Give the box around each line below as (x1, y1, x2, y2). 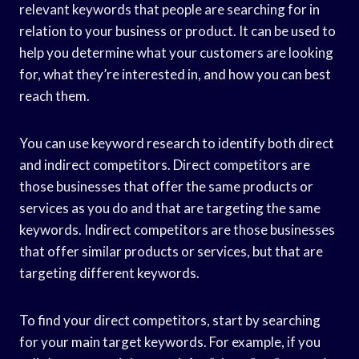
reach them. (19, 87, 90, 104)
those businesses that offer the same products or (19, 177, 313, 195)
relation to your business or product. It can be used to (19, 22, 336, 39)
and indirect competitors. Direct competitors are (19, 155, 310, 173)
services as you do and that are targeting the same (19, 199, 321, 216)
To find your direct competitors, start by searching (19, 311, 321, 329)
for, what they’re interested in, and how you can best (19, 65, 331, 83)
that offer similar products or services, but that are (19, 242, 323, 260)
